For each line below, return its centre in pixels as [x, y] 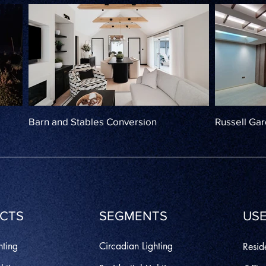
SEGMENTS [133, 216]
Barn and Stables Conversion [93, 121]
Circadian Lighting [136, 246]
